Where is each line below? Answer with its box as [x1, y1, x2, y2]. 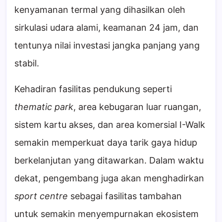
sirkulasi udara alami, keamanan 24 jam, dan [14, 22, 199, 33]
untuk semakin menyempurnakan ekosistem [14, 208, 199, 219]
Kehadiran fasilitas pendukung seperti [14, 83, 172, 94]
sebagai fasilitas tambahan [68, 190, 182, 201]
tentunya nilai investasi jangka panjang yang [14, 40, 200, 51]
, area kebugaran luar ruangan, [73, 101, 201, 112]
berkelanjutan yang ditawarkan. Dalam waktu [14, 155, 204, 166]
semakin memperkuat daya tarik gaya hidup [14, 137, 197, 148]
